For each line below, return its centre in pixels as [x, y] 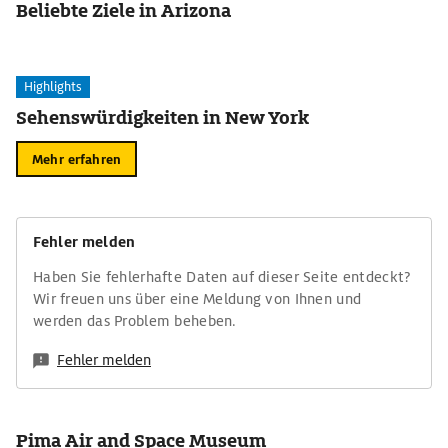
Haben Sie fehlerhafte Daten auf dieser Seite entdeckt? [222, 277]
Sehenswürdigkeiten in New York [163, 117]
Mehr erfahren [76, 159]
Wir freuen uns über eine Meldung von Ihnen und [197, 299]
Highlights [53, 86]
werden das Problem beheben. [135, 321]
